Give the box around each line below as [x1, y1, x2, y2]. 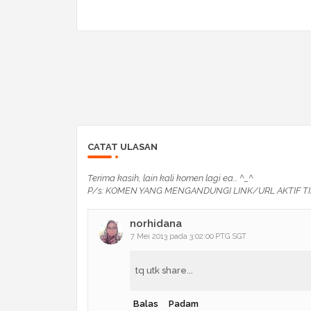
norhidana [129, 217, 182, 230]
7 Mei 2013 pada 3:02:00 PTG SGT [130, 231, 246, 241]
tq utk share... [135, 264, 193, 276]
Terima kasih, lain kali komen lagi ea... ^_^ [87, 172, 253, 183]
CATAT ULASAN [87, 141, 158, 152]
